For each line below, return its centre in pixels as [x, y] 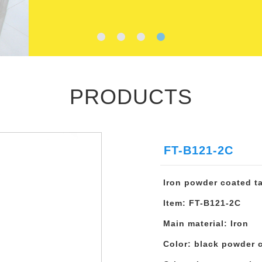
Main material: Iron [206, 223]
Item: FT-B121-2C [202, 203]
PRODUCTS [131, 97]
